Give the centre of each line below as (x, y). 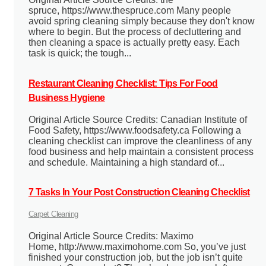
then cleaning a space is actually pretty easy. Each (134, 43)
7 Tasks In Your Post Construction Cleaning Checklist (139, 192)
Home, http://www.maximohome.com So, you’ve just (137, 247)
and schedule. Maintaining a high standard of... (126, 162)
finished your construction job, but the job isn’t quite (136, 258)
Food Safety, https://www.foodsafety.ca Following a (135, 130)
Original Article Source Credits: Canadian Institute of (138, 119)
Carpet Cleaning (53, 214)
